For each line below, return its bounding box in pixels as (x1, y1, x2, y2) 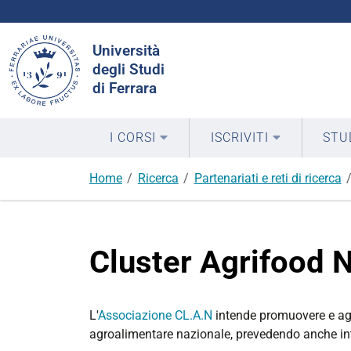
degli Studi (92, 60, 165, 78)
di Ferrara (92, 79, 157, 97)
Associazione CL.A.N (98, 308, 212, 323)
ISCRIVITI (210, 130, 269, 145)
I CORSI (110, 130, 157, 145)
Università (92, 42, 160, 60)
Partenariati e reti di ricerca (194, 171, 342, 186)
